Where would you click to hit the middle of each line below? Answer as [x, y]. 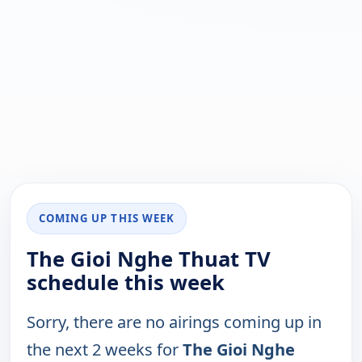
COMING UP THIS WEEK [107, 219]
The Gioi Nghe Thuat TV [149, 259]
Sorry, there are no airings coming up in [174, 322]
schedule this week [126, 283]
